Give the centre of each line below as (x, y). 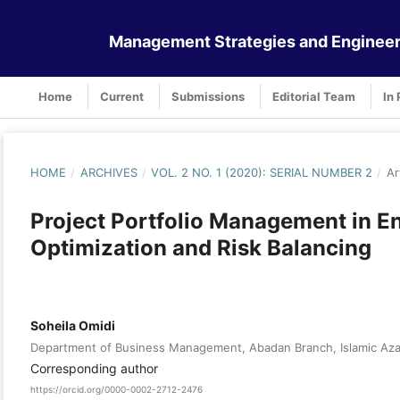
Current (122, 96)
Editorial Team (314, 96)
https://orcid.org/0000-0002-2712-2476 (117, 390)
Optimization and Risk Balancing (201, 247)
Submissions (208, 96)
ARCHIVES (108, 172)
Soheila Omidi (73, 325)
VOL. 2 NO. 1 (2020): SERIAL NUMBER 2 (262, 172)
